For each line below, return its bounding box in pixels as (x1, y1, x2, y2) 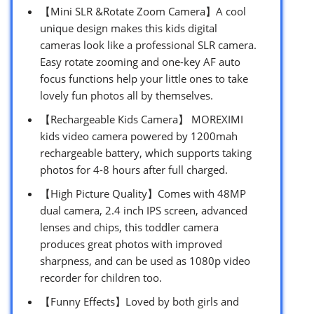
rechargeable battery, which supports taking (40, 145, 252, 160)
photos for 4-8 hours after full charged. (40, 162, 228, 177)
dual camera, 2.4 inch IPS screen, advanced (40, 203, 247, 217)
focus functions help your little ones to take (40, 71, 248, 86)
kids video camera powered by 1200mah (40, 128, 238, 143)
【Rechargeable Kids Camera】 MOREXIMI (40, 111, 243, 126)
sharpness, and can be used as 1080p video (40, 253, 250, 268)
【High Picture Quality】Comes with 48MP (40, 186, 246, 200)
